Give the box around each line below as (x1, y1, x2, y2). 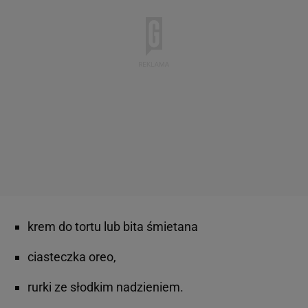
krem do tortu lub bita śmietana (27, 219, 201, 234)
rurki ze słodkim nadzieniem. (27, 280, 184, 295)
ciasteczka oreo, (27, 250, 119, 265)
